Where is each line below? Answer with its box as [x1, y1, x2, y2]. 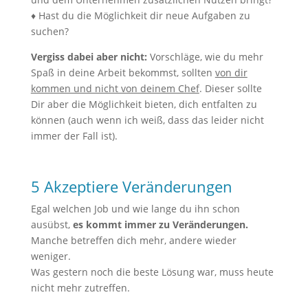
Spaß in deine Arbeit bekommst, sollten [30, 66, 215, 79]
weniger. [30, 250, 71, 263]
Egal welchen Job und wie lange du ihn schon [30, 202, 240, 215]
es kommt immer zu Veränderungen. [72, 218, 248, 231]
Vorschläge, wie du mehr [146, 50, 263, 63]
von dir [214, 66, 247, 79]
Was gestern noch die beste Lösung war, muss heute [30, 265, 274, 278]
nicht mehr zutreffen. [30, 281, 130, 294]
